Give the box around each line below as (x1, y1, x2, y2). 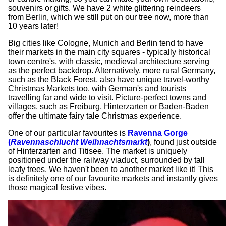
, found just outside (150, 137, 217, 146)
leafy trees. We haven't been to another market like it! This (8, 164, 213, 174)
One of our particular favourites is (8, 128, 128, 137)
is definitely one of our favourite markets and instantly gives (8, 174, 218, 183)
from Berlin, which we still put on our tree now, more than (8, 12, 209, 21)
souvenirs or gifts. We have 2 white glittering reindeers (8, 3, 201, 12)
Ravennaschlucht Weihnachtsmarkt (11, 137, 147, 146)
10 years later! (8, 21, 59, 30)
